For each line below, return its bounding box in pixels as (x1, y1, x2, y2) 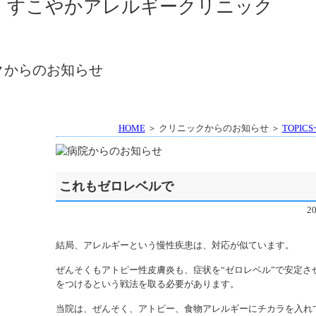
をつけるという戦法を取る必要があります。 (55, 279, 239, 289)
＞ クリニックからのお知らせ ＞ (145, 123, 282, 133)
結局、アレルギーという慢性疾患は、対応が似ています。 (55, 240, 294, 250)
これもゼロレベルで (59, 179, 174, 193)
